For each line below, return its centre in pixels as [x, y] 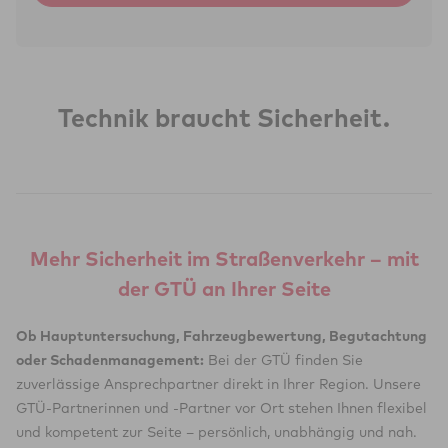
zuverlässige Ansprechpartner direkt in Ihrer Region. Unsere [218, 384]
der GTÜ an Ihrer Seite [224, 288]
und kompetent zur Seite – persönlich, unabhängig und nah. [216, 432]
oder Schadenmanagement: [110, 360]
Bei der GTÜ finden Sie [283, 360]
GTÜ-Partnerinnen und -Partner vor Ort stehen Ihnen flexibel [221, 408]
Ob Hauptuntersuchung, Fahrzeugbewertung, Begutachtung [221, 336]
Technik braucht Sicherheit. [224, 117]
